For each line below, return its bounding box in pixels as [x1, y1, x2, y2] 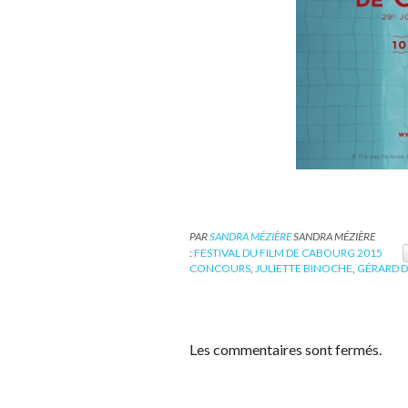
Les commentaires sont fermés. [189, 341, 382, 359]
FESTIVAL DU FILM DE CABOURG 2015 [194, 245, 382, 260]
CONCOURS [189, 261, 250, 276]
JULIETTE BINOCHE [255, 261, 352, 276]
